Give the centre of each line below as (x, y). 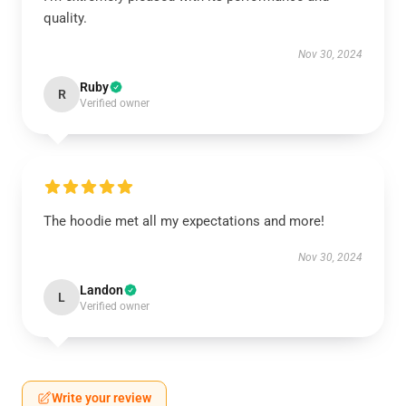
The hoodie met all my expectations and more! (184, 221)
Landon (101, 290)
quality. (65, 18)
